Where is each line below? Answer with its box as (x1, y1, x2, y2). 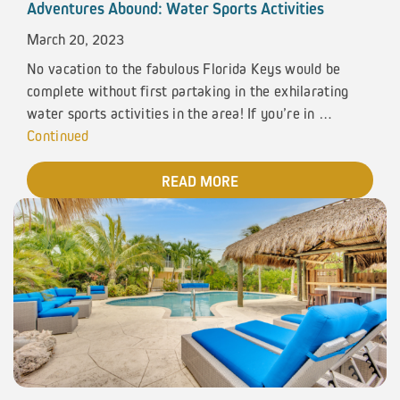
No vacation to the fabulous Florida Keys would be (27, 60, 341, 78)
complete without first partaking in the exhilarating (27, 82, 349, 100)
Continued (27, 127, 89, 145)
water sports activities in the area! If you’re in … (27, 104, 333, 122)
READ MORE (162, 172, 238, 191)
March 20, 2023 (27, 29, 124, 47)
